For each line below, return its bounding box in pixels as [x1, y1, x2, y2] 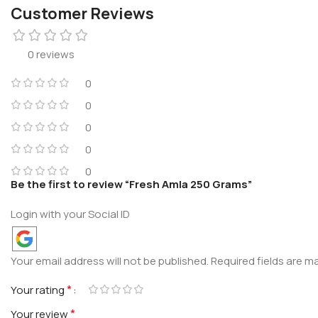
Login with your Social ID [11, 206, 130, 221]
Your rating [11, 282, 67, 297]
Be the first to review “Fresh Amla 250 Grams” [11, 176, 252, 192]
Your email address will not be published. [11, 253, 209, 268]
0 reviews [28, 46, 75, 62]
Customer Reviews [11, 2, 154, 24]
